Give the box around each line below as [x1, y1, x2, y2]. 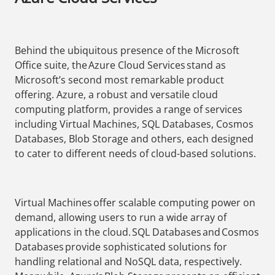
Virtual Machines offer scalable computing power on [15, 196, 255, 210]
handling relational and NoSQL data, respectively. [15, 255, 242, 269]
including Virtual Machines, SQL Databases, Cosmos [15, 117, 254, 131]
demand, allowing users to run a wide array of [15, 211, 227, 225]
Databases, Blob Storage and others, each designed [15, 132, 254, 146]
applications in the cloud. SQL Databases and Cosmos [15, 225, 259, 239]
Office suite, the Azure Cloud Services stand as [15, 58, 226, 72]
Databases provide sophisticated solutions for [15, 240, 227, 254]
